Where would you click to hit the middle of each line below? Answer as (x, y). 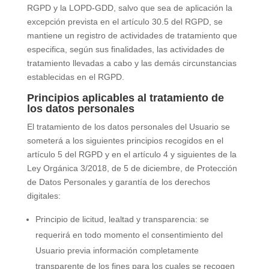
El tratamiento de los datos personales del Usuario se (128, 127)
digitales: (44, 196)
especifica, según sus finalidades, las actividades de (125, 49)
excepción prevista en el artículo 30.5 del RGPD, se (125, 22)
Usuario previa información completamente (117, 250)
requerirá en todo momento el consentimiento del (129, 235)
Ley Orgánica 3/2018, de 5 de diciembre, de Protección (132, 168)
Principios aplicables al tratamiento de (125, 98)
